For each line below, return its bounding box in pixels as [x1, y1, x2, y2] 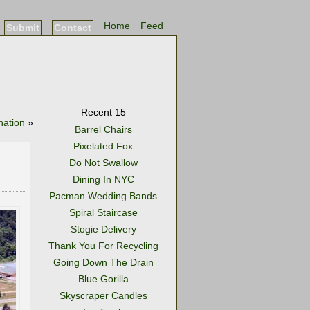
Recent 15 [80, 107, 126, 118]
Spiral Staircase [69, 207, 138, 218]
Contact [54, 22, 91, 33]
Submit [6, 22, 39, 33]
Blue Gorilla [77, 273, 129, 284]
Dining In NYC [72, 174, 134, 185]
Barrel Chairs [74, 124, 132, 135]
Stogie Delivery [70, 224, 136, 235]
